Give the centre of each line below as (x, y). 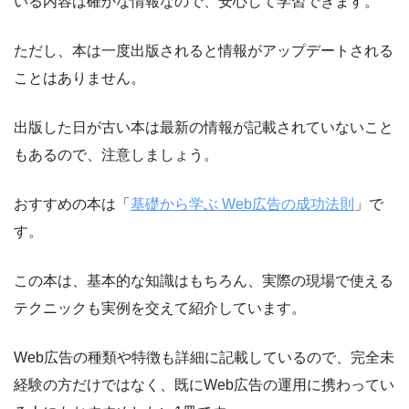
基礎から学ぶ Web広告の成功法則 (242, 204)
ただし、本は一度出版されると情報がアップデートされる (204, 50)
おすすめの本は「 (72, 204)
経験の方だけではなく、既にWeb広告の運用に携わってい (204, 384)
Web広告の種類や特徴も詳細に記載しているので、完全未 (204, 357)
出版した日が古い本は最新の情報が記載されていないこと (204, 127)
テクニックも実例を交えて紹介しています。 (160, 308)
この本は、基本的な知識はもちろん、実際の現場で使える (204, 280)
